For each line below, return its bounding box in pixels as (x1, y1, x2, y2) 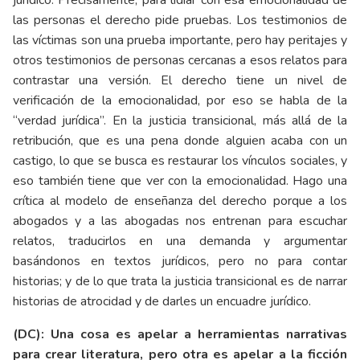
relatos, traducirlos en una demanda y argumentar (13, 231, 347, 250)
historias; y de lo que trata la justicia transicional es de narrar (13, 272, 347, 290)
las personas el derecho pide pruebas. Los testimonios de (13, 10, 347, 29)
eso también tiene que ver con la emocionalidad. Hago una (13, 171, 347, 190)
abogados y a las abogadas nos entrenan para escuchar (13, 211, 347, 230)
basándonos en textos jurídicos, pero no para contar (13, 252, 347, 270)
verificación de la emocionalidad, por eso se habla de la (13, 91, 347, 109)
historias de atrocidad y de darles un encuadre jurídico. (13, 292, 311, 310)
